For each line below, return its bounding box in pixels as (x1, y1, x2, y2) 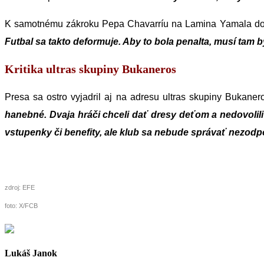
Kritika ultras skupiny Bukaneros (5, 62, 176, 75)
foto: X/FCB (5, 202, 38, 209)
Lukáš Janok (5, 248, 57, 259)
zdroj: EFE (5, 183, 35, 191)
